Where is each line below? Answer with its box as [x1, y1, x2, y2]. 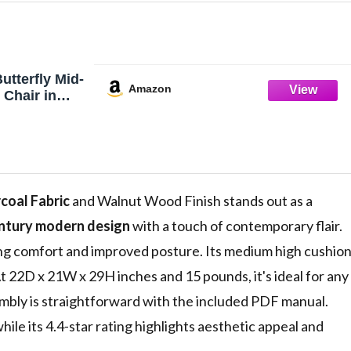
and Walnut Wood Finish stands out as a [70, 192, 313, 210]
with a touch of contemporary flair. [130, 217, 342, 235]
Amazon [128, 81, 172, 95]
